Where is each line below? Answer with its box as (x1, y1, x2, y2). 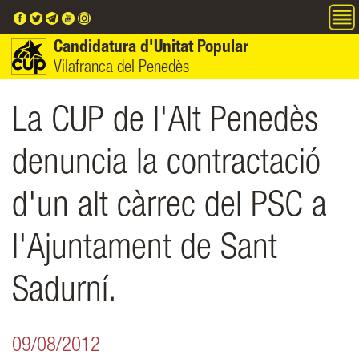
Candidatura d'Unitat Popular (54, 40, 249, 57)
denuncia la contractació (12, 148, 321, 184)
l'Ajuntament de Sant (12, 233, 277, 268)
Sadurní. (12, 276, 117, 311)
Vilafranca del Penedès (54, 60, 190, 77)
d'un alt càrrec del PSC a (12, 191, 327, 226)
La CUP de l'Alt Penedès (12, 106, 318, 141)
